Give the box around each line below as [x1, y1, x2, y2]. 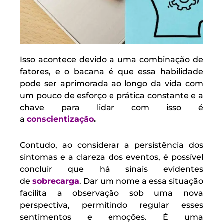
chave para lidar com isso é [20, 103, 203, 112]
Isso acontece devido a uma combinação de [20, 55, 203, 65]
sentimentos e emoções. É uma [20, 212, 203, 222]
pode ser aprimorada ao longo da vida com [20, 79, 203, 89]
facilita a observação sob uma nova [20, 188, 203, 198]
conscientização [27, 114, 94, 124]
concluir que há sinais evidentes [20, 164, 203, 174]
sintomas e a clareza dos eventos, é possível [20, 152, 203, 162]
